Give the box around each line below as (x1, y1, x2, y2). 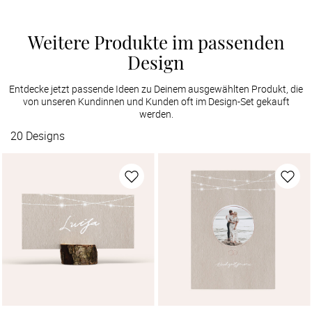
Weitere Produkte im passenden (27, 29, 285, 54)
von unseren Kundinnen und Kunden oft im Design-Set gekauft (22, 94, 290, 108)
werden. (139, 107, 173, 120)
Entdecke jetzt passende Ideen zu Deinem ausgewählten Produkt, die (9, 81, 303, 95)
